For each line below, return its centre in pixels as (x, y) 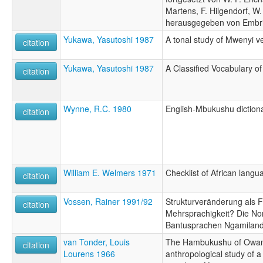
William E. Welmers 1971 (110, 172)
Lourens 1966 (89, 253)
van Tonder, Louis (97, 242)
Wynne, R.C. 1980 (97, 108)
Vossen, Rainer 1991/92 (108, 201)
